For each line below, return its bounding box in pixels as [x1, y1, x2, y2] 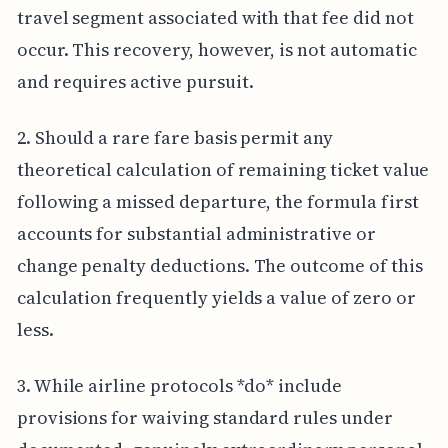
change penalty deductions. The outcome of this [16, 252, 423, 278]
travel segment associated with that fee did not [16, 4, 414, 30]
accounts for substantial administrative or [16, 220, 376, 246]
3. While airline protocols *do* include [16, 372, 342, 398]
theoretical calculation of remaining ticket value [16, 156, 430, 182]
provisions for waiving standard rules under [16, 404, 393, 430]
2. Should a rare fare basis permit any [16, 124, 333, 150]
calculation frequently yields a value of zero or [16, 284, 416, 310]
